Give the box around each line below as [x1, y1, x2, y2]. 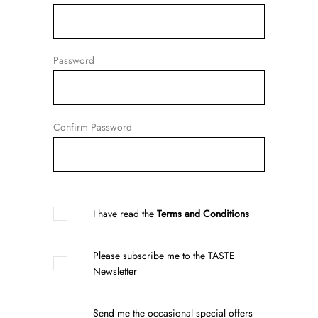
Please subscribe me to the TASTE [93, 248, 235, 263]
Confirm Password [53, 119, 132, 134]
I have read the [93, 206, 157, 221]
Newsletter [93, 263, 137, 278]
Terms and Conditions [157, 206, 249, 221]
